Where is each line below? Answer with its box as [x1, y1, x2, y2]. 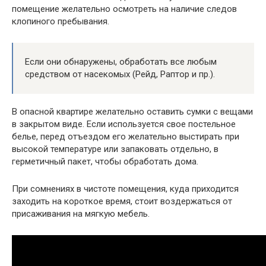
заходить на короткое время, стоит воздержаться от [12, 196, 232, 207]
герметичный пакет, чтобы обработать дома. [12, 156, 198, 167]
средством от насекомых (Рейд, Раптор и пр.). [25, 69, 215, 80]
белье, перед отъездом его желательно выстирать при [12, 131, 239, 142]
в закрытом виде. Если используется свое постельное [12, 119, 236, 130]
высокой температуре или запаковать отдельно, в [12, 144, 218, 155]
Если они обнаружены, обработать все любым [25, 56, 217, 68]
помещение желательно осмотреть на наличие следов [12, 4, 237, 15]
